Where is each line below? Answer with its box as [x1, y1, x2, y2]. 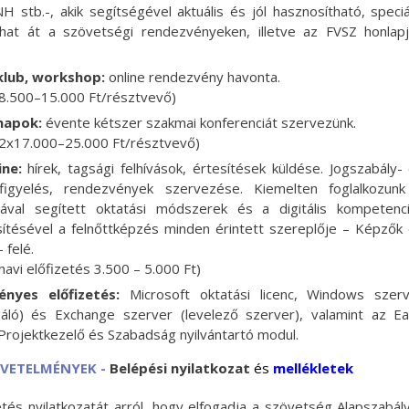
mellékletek [272, 359, 353, 377]
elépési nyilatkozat [118, 359, 254, 377]
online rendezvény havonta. [104, 68, 280, 86]
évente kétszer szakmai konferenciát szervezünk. [41, 113, 356, 131]
